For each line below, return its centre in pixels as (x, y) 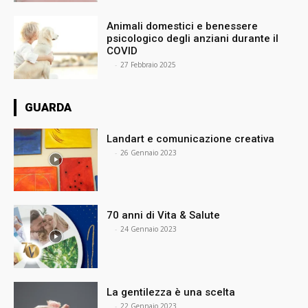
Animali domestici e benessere (183, 26)
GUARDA (48, 107)
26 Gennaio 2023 (149, 152)
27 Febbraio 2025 (148, 64)
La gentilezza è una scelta (171, 293)
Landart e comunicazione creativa (191, 139)
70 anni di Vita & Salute (164, 216)
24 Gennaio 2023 (149, 229)
